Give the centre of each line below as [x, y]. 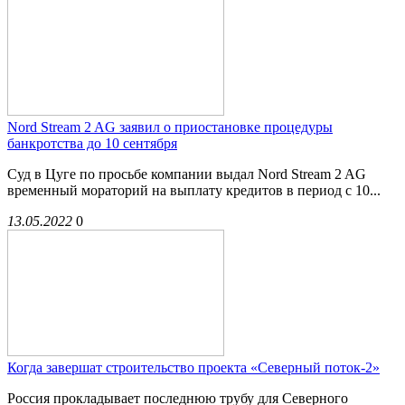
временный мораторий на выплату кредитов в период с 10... [194, 191]
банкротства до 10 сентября [92, 144]
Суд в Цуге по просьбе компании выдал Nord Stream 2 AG [187, 174]
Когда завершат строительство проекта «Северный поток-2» [193, 368]
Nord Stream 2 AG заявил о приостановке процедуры [170, 127]
